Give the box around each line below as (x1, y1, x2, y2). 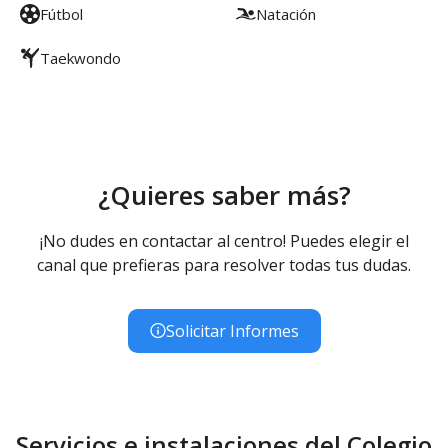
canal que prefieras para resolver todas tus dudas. (37, 253, 411, 276)
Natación (256, 3, 316, 24)
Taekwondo (40, 47, 121, 68)
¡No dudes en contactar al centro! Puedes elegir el (39, 229, 409, 252)
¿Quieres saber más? (97, 176, 351, 213)
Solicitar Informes (165, 319, 299, 342)
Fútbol (40, 3, 83, 24)
